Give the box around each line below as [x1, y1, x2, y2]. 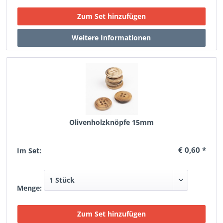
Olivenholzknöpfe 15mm [69, 117, 154, 127]
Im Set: [17, 146, 42, 155]
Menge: [17, 183, 42, 193]
